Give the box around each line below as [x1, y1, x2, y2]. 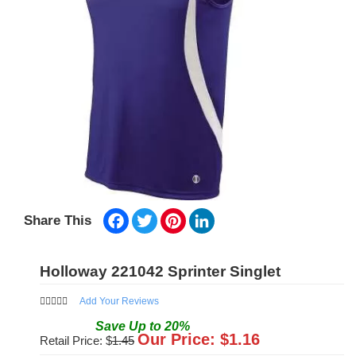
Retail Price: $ [40, 334, 112, 348]
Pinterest [186, 208, 230, 222]
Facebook [129, 208, 179, 222]
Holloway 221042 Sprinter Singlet [40, 263, 281, 281]
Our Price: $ [137, 331, 229, 349]
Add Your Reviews [79, 296, 159, 308]
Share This [24, 213, 91, 229]
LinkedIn [215, 208, 257, 222]
